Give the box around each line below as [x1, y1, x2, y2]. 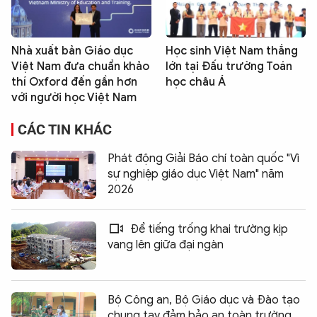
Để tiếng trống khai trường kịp [127, 221, 288, 236]
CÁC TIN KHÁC [18, 120, 112, 138]
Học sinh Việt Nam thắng [166, 43, 298, 58]
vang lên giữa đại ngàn [108, 237, 224, 252]
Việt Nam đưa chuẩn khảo [11, 59, 149, 74]
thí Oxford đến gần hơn [11, 74, 137, 89]
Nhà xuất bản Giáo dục [11, 43, 133, 58]
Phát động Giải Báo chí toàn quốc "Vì [108, 151, 299, 166]
